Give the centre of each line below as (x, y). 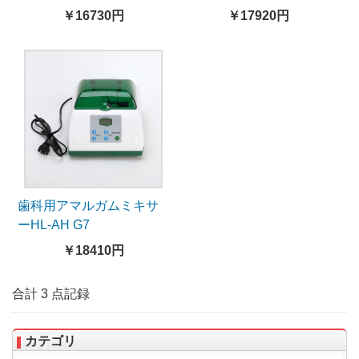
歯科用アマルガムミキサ (88, 206)
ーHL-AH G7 (54, 225)
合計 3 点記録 (51, 294)
